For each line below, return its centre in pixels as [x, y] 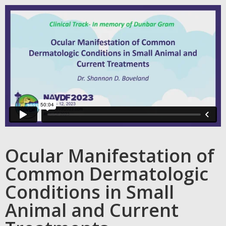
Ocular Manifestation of [110, 155]
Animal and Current [92, 210]
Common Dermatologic [107, 174]
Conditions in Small [90, 192]
